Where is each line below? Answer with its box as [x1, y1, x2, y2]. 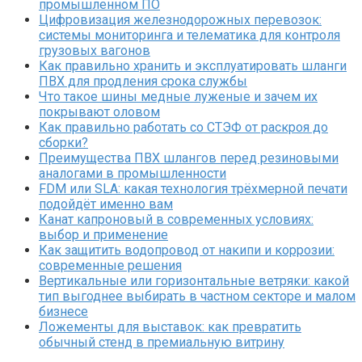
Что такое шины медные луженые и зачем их [39, 88, 318, 104]
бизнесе [39, 303, 88, 319]
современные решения [39, 257, 182, 273]
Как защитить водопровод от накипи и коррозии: [39, 242, 335, 258]
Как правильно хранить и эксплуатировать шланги [39, 57, 347, 74]
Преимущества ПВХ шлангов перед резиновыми [39, 149, 339, 166]
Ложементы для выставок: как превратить [39, 318, 301, 335]
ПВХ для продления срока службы [39, 73, 247, 89]
